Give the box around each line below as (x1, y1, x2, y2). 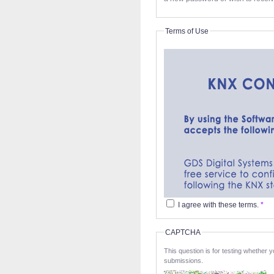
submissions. (164, 256, 203, 264)
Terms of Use (165, 26, 209, 35)
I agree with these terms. (176, 200, 261, 209)
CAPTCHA (165, 228, 201, 237)
